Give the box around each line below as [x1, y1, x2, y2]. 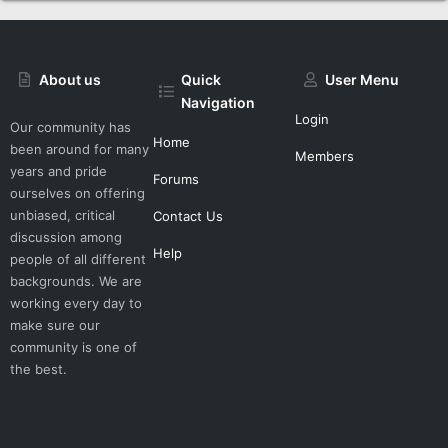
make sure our [10, 317, 100, 334]
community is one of [10, 339, 137, 356]
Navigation [181, 94, 256, 112]
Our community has [10, 119, 131, 136]
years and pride [10, 163, 107, 180]
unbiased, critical [10, 207, 115, 224]
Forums [152, 171, 199, 188]
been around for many [10, 141, 149, 158]
